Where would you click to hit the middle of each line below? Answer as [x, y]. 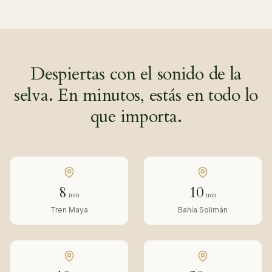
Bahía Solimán [203, 210]
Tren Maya [69, 210]
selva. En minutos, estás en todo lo [136, 95]
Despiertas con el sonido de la [136, 74]
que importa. [136, 116]
